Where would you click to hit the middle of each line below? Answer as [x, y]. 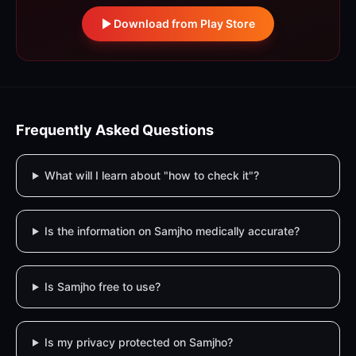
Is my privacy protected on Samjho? [138, 342]
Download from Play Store [184, 23]
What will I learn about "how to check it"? [151, 175]
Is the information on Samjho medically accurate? [172, 231]
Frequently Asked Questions [115, 130]
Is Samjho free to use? [102, 286]
